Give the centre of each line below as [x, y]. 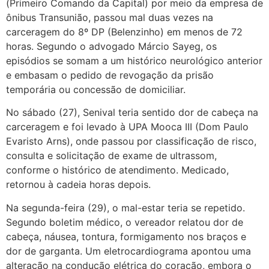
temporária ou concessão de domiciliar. [96, 89]
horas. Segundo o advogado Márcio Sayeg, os [111, 46]
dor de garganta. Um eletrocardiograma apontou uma [128, 251]
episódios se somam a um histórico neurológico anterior [134, 60]
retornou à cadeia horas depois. [78, 185]
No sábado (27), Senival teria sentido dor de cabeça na [132, 113]
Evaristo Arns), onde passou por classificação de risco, [131, 141]
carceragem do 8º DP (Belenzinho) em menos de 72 [124, 32]
